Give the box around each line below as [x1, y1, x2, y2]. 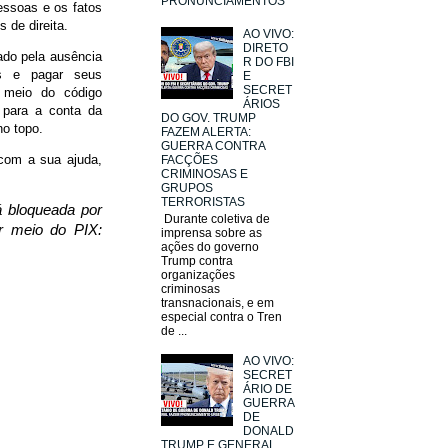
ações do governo [161, 239, 259, 254]
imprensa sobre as [161, 225, 262, 240]
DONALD [242, 424, 294, 439]
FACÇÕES [161, 153, 218, 168]
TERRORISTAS [161, 195, 245, 210]
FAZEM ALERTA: [161, 125, 251, 140]
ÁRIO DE [242, 382, 292, 397]
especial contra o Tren [161, 309, 282, 324]
